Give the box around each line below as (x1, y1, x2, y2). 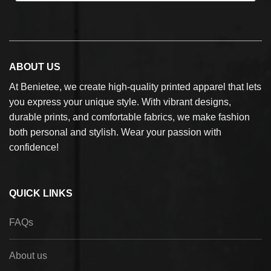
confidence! (9, 142, 59, 153)
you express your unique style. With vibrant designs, (9, 97, 231, 108)
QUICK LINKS (9, 188, 73, 198)
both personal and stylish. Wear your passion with (9, 127, 221, 138)
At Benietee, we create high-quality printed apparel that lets (9, 82, 261, 93)
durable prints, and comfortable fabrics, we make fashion (9, 112, 250, 123)
